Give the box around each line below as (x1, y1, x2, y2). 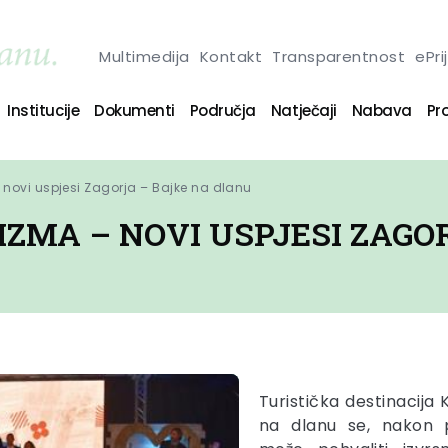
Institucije (7, 99, 80, 121)
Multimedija (99, 45, 190, 67)
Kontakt (199, 45, 263, 67)
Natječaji (270, 99, 337, 121)
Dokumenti (94, 99, 175, 121)
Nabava (351, 99, 412, 121)
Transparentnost (272, 45, 406, 67)
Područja (189, 99, 256, 121)
